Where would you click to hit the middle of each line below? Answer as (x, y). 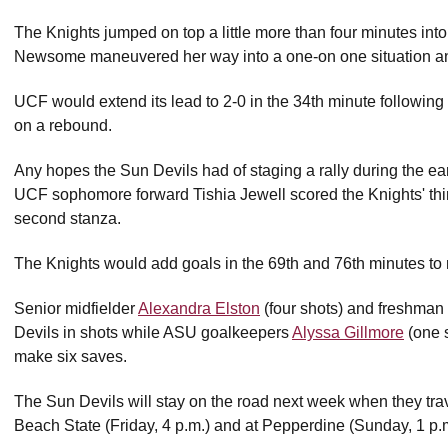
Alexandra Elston (199, 308)
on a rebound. (63, 125)
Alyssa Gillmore (348, 332)
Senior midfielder (76, 308)
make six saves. (70, 356)
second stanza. (67, 218)
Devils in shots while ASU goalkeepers (153, 332)
